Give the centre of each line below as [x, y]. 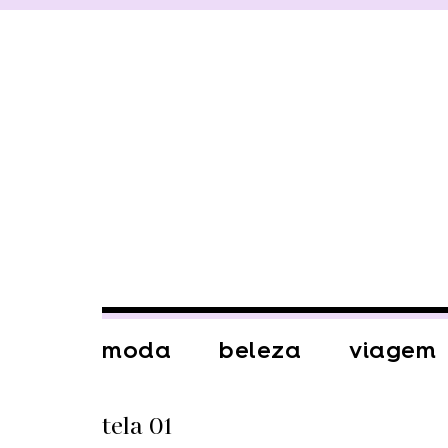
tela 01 [137, 427]
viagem [392, 350]
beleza [260, 350]
